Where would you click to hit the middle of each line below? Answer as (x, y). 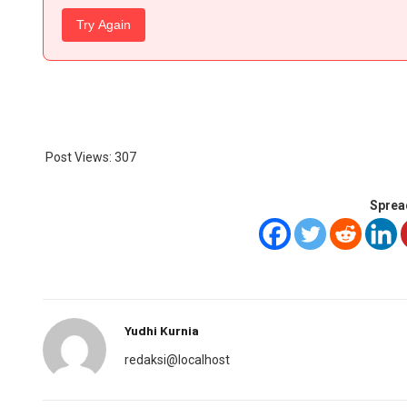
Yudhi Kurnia (162, 330)
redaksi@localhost (177, 359)
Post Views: (79, 157)
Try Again (104, 24)
